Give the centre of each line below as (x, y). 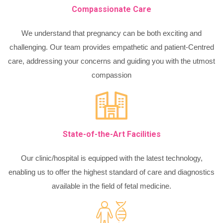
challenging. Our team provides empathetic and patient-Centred (111, 47)
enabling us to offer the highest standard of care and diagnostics (111, 172)
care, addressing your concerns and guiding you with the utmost (111, 61)
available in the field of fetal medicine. (111, 186)
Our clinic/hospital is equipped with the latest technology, (111, 158)
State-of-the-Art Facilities (111, 134)
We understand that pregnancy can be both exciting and (111, 33)
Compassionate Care (111, 9)
